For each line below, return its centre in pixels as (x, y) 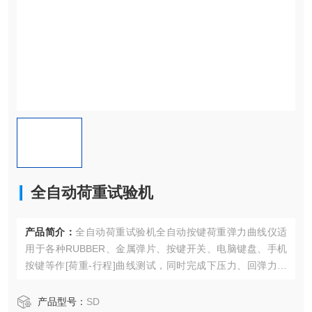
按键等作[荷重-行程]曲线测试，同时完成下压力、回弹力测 (156, 265)
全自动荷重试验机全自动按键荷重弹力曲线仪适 (181, 232)
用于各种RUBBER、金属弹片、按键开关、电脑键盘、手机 (156, 249)
